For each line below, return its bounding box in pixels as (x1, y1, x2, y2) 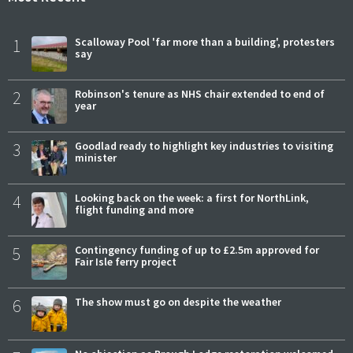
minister (75, 150, 117, 165)
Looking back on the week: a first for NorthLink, (75, 191, 309, 206)
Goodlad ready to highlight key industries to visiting (75, 139, 333, 154)
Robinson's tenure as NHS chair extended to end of (75, 87, 325, 102)
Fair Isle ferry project (75, 255, 176, 269)
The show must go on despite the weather (75, 295, 281, 310)
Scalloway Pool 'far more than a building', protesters (75, 35, 335, 50)
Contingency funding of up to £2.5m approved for (75, 243, 319, 258)
